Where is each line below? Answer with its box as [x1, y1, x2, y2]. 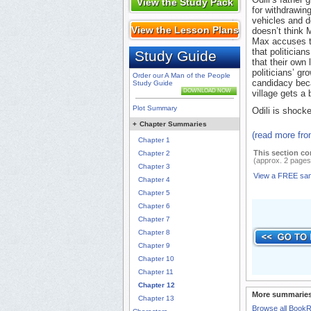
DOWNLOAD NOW [183, 87, 231, 94]
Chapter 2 [138, 149, 170, 158]
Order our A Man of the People [133, 72, 230, 80]
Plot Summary [133, 104, 177, 112]
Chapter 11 [138, 268, 174, 276]
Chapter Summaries [140, 120, 207, 128]
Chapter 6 [138, 202, 170, 210]
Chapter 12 [138, 281, 175, 289]
